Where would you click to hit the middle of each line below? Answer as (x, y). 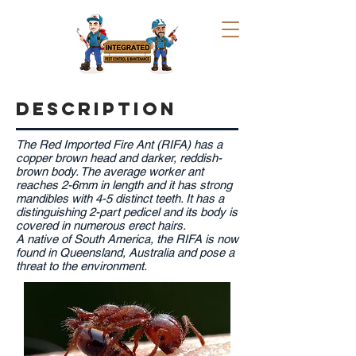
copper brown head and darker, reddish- (119, 158)
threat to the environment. (83, 266)
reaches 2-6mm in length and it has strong (124, 185)
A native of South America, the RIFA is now (127, 239)
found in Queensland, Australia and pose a (125, 252)
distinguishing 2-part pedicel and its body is (127, 212)
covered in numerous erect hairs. (101, 225)
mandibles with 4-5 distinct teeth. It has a (120, 198)
